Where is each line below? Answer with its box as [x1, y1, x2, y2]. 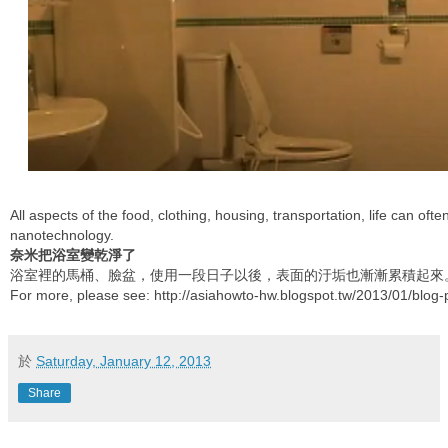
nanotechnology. [10, 227, 126, 244]
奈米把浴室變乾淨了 [10, 247, 136, 264]
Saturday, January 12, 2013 [36, 353, 211, 370]
